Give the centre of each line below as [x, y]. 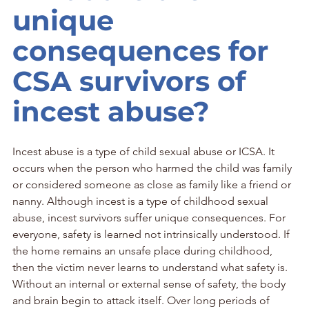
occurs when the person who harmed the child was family [153, 168]
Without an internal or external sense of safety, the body [150, 283]
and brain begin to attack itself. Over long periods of [142, 300]
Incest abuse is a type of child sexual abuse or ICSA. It [145, 151]
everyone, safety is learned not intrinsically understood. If [152, 234]
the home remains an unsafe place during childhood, [144, 250]
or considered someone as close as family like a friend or [153, 184]
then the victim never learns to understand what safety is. [151, 267]
